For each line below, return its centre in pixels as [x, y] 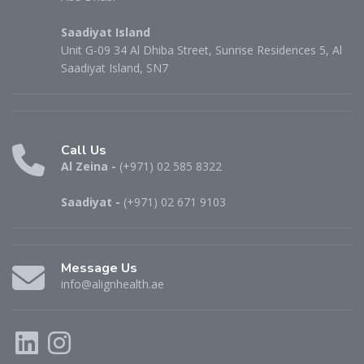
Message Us [99, 268]
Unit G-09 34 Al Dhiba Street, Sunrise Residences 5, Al [201, 50]
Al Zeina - [90, 166]
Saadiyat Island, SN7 [115, 67]
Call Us [84, 150]
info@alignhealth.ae [113, 284]
